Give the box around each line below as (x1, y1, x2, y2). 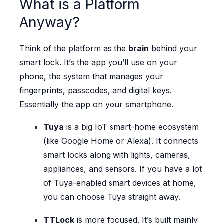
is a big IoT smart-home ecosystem (63, 122, 199, 132)
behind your (148, 43, 197, 54)
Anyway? (19, 14, 80, 31)
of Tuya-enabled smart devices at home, (43, 178, 196, 188)
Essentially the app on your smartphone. (19, 99, 173, 110)
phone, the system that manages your (19, 71, 163, 82)
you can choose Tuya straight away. (43, 192, 180, 202)
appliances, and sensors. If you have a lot (43, 164, 202, 174)
